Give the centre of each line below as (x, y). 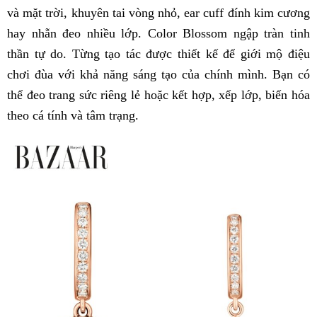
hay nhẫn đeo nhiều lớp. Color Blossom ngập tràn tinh (158, 33)
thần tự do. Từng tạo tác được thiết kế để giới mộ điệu (158, 53)
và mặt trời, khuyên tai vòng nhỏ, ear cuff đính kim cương (158, 12)
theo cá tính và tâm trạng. (73, 115)
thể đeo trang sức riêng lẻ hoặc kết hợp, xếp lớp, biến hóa (158, 94)
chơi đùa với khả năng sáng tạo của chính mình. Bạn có (158, 74)
